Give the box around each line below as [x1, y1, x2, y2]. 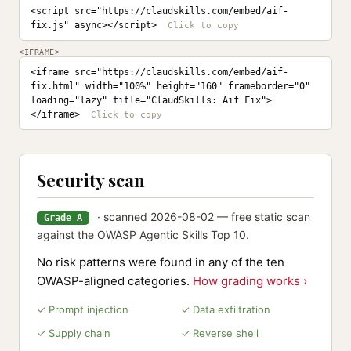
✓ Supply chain [37, 327, 110, 339]
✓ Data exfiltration [181, 303, 270, 316]
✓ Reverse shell [181, 327, 259, 339]
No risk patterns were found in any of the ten [37, 255, 284, 270]
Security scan [37, 168, 145, 192]
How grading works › [193, 273, 307, 288]
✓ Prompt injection [37, 303, 128, 316]
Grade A [44, 212, 82, 223]
